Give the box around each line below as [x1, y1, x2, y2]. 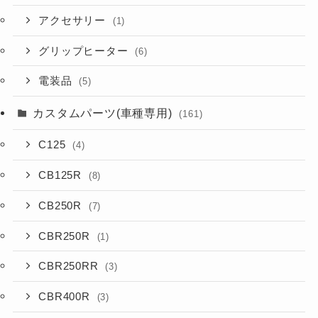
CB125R [38, 170, 85, 182]
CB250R [38, 199, 85, 212]
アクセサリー [38, 14, 109, 26]
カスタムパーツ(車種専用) [33, 106, 176, 120]
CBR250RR [38, 261, 102, 273]
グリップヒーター [38, 45, 132, 57]
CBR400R [38, 291, 94, 303]
